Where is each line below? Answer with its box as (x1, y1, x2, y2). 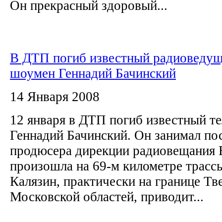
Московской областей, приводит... (10, 189, 204, 204)
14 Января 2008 (10, 89, 100, 104)
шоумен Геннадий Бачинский (10, 65, 176, 81)
